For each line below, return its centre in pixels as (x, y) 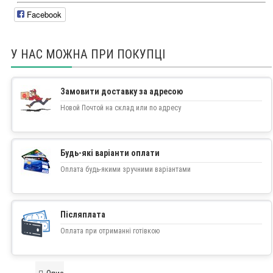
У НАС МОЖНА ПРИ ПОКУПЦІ (88, 55)
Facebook (44, 15)
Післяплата (83, 215)
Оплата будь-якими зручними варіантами (126, 170)
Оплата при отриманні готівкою (110, 231)
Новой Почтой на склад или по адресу (121, 108)
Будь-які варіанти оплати (110, 153)
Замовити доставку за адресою (122, 92)
